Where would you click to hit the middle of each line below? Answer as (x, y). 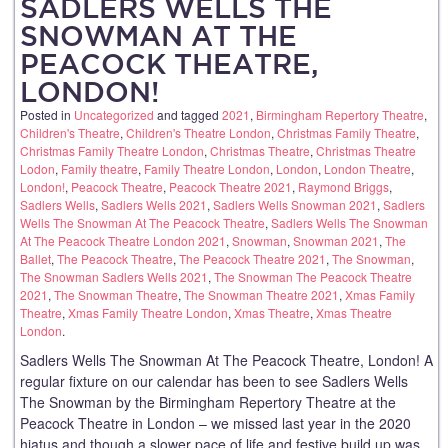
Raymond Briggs (343, 186)
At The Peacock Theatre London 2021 (123, 240)
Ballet (35, 258)
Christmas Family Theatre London (112, 150)
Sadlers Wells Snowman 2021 (295, 204)
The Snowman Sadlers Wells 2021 (114, 276)
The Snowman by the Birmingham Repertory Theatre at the (208, 401)
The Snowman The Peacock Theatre (313, 276)
